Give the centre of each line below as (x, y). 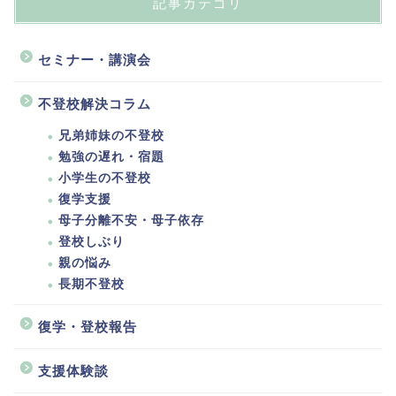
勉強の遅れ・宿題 (111, 157)
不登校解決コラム (95, 104)
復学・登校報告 (88, 327)
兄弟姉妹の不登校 (111, 136)
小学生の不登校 (105, 179)
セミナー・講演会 (95, 60)
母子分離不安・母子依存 (131, 221)
